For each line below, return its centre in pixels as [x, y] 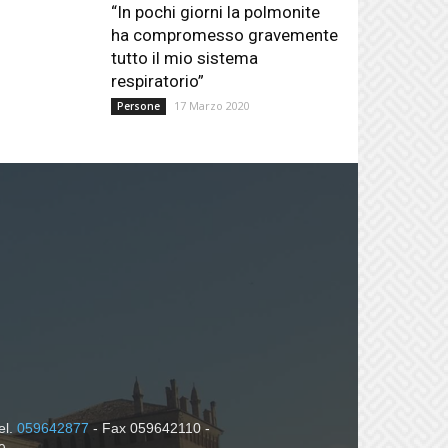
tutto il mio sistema [185, 58]
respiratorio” [158, 81]
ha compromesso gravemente [225, 35]
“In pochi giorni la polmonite [216, 12]
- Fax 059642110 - [150, 428]
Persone [139, 106]
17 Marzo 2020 [212, 105]
